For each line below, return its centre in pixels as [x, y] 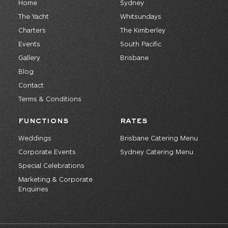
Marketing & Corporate [55, 179]
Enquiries [33, 189]
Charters [32, 30]
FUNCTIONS [44, 121]
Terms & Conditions [50, 99]
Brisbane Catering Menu [159, 138]
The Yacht [34, 17]
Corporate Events [47, 152]
